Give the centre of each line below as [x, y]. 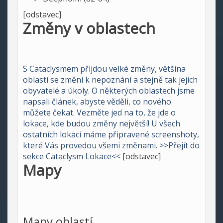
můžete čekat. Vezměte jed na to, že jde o [99, 113]
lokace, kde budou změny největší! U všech [102, 124]
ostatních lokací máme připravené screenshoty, [111, 135]
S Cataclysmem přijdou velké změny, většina [104, 69]
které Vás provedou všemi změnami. [91, 146]
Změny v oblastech [89, 28]
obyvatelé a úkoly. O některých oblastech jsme [109, 91]
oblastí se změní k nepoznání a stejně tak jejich [110, 80]
